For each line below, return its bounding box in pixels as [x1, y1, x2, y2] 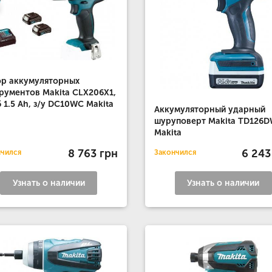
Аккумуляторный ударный [154, 104, 265, 115]
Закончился [154, 148, 196, 157]
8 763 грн [67, 146, 118, 160]
